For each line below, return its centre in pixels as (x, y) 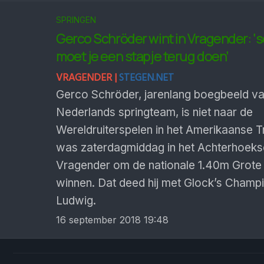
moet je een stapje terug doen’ (142, 57)
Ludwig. (76, 201)
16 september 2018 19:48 (112, 220)
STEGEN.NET (146, 78)
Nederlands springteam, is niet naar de (154, 112)
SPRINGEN (76, 20)
